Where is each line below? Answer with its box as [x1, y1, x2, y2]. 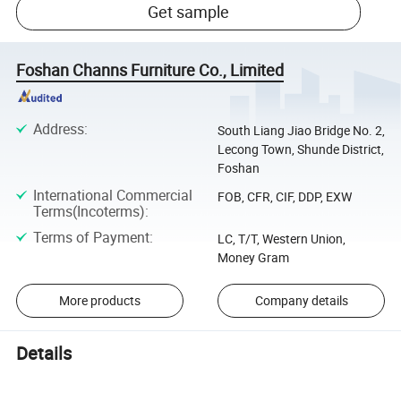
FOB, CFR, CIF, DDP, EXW [217, 188, 352, 206]
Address [32, 118, 84, 139]
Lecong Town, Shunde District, [217, 140, 384, 158]
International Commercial [32, 185, 192, 206]
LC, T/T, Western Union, [217, 230, 346, 248]
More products [58, 292, 141, 310]
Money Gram [217, 249, 289, 267]
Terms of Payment [32, 227, 149, 248]
